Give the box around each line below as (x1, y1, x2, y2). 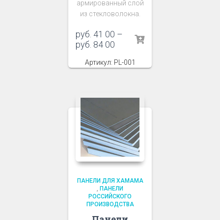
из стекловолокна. (80, 9, 140, 18)
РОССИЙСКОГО (88, 193, 132, 200)
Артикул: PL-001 (84, 58, 136, 66)
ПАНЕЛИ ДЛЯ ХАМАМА (77, 177, 143, 185)
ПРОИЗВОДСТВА (86, 201, 134, 208)
